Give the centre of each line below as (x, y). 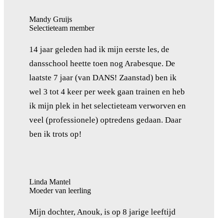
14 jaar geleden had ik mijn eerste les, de (99, 49)
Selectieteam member (62, 28)
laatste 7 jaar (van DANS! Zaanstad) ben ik (103, 77)
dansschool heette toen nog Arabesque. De (102, 63)
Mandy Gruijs (51, 19)
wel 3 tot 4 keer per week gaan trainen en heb (107, 91)
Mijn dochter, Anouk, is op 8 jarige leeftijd (102, 212)
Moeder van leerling (60, 190)
